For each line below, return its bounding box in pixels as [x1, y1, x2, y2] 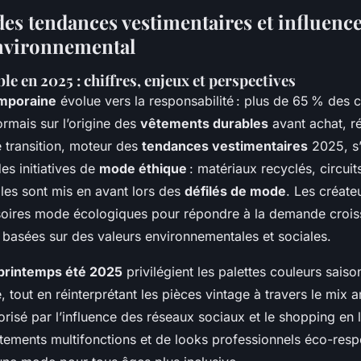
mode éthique [99, 160, 187, 176]
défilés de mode [185, 183, 286, 199]
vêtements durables [140, 115, 268, 131]
